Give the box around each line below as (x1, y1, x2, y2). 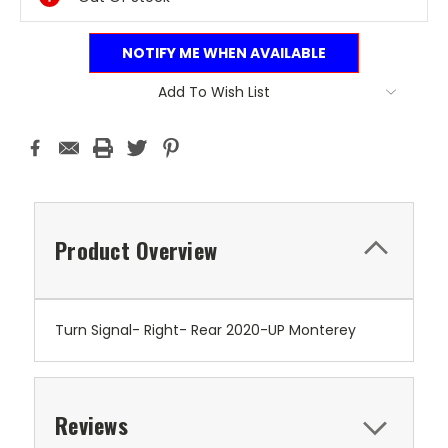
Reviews (55, 408, 128, 441)
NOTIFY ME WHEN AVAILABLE (122, 42, 326, 63)
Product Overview (55, 233, 217, 266)
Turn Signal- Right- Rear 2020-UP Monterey (55, 319, 356, 340)
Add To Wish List (158, 81, 270, 102)
